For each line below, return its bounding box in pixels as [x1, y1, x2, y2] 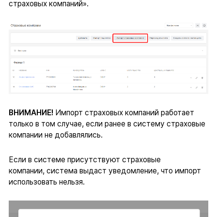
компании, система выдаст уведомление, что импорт [8, 166, 201, 175]
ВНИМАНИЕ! [8, 108, 55, 118]
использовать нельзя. [8, 177, 85, 186]
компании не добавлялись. [8, 130, 103, 140]
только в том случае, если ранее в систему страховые [8, 119, 205, 129]
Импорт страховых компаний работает [55, 108, 194, 118]
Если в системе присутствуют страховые [8, 155, 161, 164]
